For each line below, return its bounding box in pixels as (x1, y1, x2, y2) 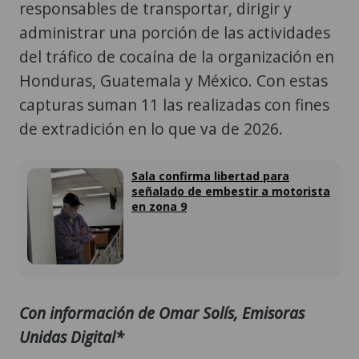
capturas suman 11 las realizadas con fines (19, 94, 329, 116)
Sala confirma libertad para (131, 168, 289, 184)
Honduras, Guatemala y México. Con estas (19, 70, 328, 92)
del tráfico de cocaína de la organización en (19, 46, 334, 68)
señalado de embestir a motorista (131, 184, 330, 200)
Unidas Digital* (19, 325, 124, 348)
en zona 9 (131, 199, 187, 215)
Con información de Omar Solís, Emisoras (19, 301, 305, 324)
